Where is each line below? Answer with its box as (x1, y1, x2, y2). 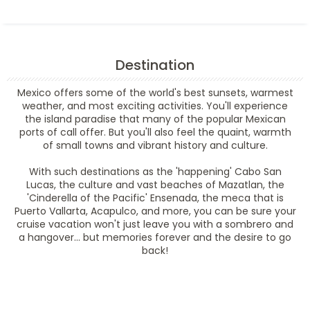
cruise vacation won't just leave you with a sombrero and (17, 217, 293, 231)
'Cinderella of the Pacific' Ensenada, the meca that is (26, 190, 284, 205)
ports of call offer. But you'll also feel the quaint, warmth (19, 125, 291, 139)
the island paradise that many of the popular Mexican (24, 111, 286, 126)
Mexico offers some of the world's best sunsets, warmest (17, 85, 293, 100)
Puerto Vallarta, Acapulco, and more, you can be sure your (14, 203, 296, 218)
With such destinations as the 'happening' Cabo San (28, 164, 282, 179)
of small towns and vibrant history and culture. (42, 138, 268, 152)
